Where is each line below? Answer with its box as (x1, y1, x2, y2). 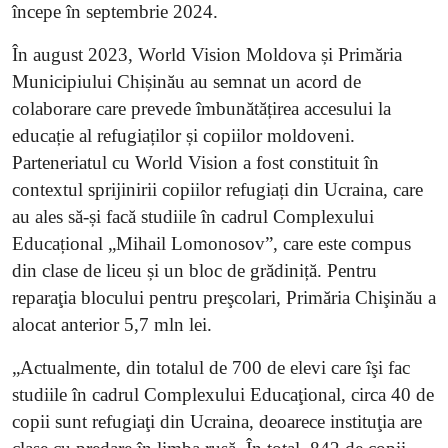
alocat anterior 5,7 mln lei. (12, 314, 212, 336)
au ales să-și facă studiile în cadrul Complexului (12, 206, 374, 228)
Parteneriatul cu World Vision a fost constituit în (12, 152, 379, 174)
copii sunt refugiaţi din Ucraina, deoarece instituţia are (12, 411, 422, 433)
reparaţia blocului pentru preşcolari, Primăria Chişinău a (12, 287, 436, 309)
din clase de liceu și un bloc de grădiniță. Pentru (12, 260, 377, 282)
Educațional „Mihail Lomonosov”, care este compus (12, 233, 411, 255)
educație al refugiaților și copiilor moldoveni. (12, 125, 355, 147)
